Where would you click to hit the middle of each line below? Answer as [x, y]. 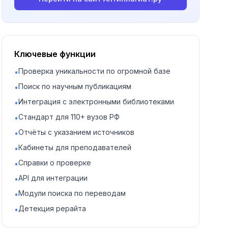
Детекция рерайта [52, 208]
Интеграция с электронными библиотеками [96, 102]
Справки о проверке [54, 163]
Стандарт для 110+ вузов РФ [69, 117]
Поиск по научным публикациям [75, 86]
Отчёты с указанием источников [76, 132]
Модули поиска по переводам [72, 193]
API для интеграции [53, 178]
